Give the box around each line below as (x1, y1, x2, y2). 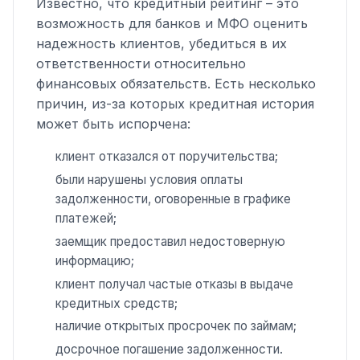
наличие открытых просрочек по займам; (55, 318, 297, 334)
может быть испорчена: (36, 116, 190, 133)
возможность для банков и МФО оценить (36, 15, 308, 32)
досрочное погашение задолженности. (55, 342, 283, 358)
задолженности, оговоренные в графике (55, 191, 291, 207)
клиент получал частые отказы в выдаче (55, 276, 293, 292)
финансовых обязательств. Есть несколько (36, 76, 316, 92)
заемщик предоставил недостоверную (55, 233, 285, 249)
